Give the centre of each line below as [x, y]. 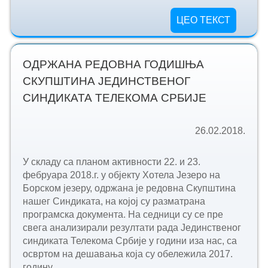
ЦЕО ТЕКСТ [204, 20]
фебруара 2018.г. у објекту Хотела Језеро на [121, 175]
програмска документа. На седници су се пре [123, 215]
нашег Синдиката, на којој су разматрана [114, 202]
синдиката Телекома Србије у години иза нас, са [130, 241]
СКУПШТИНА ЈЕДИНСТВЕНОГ [106, 81]
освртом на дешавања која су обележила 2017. [127, 254]
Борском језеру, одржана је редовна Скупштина [129, 188]
